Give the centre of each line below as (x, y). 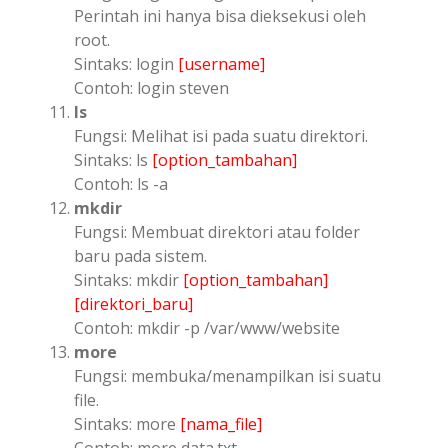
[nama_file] (221, 423)
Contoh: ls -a (121, 183)
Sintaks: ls (113, 159)
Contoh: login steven (151, 87)
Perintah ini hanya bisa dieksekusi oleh (220, 15)
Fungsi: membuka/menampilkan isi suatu (227, 375)
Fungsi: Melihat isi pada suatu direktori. (221, 135)
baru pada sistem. (140, 255)
